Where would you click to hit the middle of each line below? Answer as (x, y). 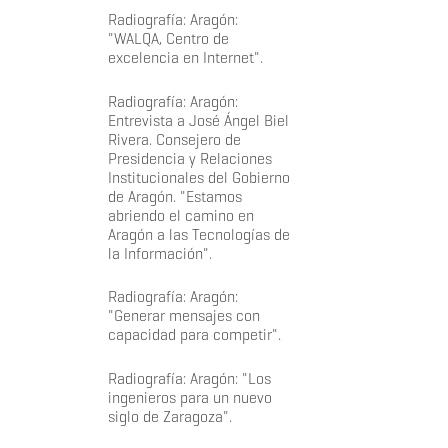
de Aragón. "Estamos (174, 196)
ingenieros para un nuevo (189, 397)
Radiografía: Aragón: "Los (189, 378)
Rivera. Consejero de (174, 139)
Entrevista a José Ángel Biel (198, 120)
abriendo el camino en (180, 215)
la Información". (159, 253)
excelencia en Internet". (185, 57)
